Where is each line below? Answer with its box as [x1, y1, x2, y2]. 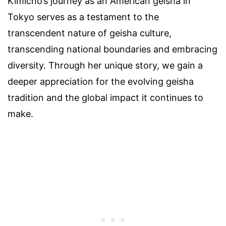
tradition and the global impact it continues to [8, 92, 203, 103]
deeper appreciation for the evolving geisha [8, 76, 194, 87]
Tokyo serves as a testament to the [8, 11, 159, 22]
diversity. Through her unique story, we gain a [8, 60, 203, 71]
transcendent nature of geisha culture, [8, 27, 172, 38]
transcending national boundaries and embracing [8, 43, 217, 54]
